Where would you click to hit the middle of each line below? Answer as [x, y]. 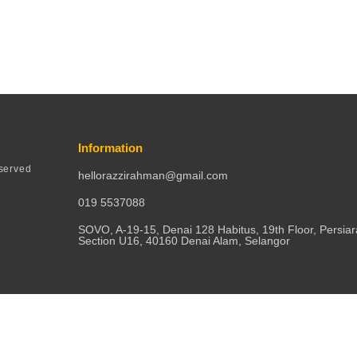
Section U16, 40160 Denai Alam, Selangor [184, 241]
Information [111, 148]
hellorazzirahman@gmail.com [153, 175]
